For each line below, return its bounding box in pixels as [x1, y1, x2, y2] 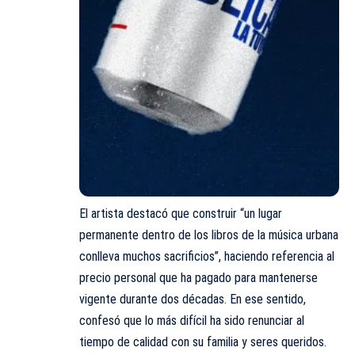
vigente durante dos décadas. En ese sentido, [79, 291, 306, 307]
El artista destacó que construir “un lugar [79, 205, 282, 221]
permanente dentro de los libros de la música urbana [79, 227, 338, 242]
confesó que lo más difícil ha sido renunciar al [79, 312, 304, 328]
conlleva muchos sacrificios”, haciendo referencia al [79, 248, 334, 264]
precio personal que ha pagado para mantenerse [79, 269, 318, 285]
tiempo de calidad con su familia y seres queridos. [79, 334, 326, 349]
